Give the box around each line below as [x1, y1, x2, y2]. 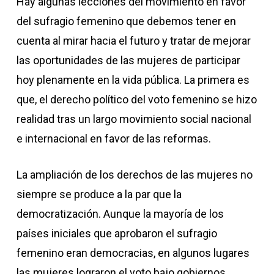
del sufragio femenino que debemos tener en [16, 15, 236, 28]
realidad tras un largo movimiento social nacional [16, 113, 251, 125]
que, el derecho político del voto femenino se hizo [16, 93, 257, 106]
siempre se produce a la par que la [16, 188, 182, 201]
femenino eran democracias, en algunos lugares [16, 246, 250, 259]
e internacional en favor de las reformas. [16, 132, 211, 145]
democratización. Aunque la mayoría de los [16, 207, 224, 220]
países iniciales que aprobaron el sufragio [16, 227, 217, 240]
